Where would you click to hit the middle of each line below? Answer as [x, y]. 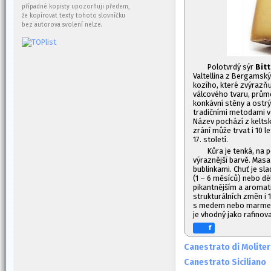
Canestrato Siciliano [225, 262]
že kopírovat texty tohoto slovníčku [73, 16]
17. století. [211, 139]
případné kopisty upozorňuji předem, [76, 7]
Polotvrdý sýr [231, 67]
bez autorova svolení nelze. [62, 25]
